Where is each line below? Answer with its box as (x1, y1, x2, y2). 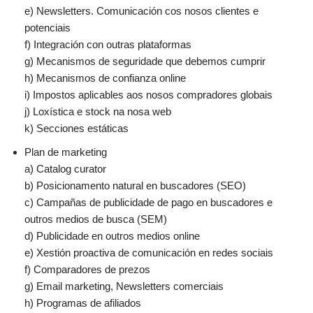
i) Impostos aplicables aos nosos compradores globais (24, 89, 272, 101)
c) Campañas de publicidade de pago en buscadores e (24, 196, 272, 208)
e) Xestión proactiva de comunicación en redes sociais (24, 247, 273, 259)
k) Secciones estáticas (24, 122, 129, 134)
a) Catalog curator (24, 163, 106, 175)
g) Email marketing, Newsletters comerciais (24, 280, 224, 292)
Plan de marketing (24, 146, 107, 158)
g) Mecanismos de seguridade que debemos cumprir (24, 55, 265, 67)
